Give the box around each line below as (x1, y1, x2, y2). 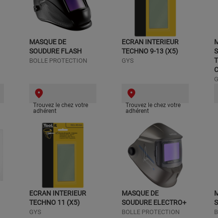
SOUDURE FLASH (29, 47, 82, 55)
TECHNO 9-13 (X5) (122, 47, 178, 55)
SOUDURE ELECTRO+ (122, 199, 186, 206)
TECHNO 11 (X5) (29, 199, 80, 206)
